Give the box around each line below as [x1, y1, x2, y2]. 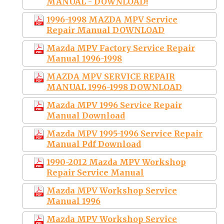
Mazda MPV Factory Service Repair [46, 42, 195, 53]
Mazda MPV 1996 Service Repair [46, 99, 182, 110]
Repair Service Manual [46, 167, 144, 177]
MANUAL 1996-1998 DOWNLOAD [46, 81, 182, 92]
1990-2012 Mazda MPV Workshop [46, 156, 186, 167]
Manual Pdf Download [46, 138, 141, 149]
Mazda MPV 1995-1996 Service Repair [46, 128, 202, 138]
